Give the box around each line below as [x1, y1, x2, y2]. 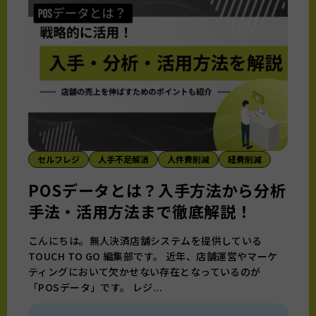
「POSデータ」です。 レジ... [28, 279, 163, 294]
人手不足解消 [98, 152, 149, 165]
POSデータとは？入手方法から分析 [28, 178, 286, 201]
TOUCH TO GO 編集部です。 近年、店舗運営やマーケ [28, 248, 278, 263]
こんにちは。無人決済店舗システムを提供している [28, 233, 262, 248]
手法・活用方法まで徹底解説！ [28, 199, 253, 222]
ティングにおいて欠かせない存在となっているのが [28, 264, 261, 279]
